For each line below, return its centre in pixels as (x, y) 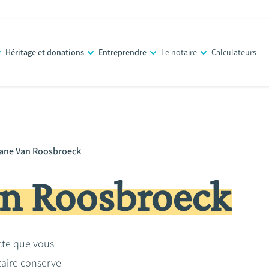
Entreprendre (123, 53)
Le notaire (179, 53)
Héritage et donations (45, 53)
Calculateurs (234, 53)
